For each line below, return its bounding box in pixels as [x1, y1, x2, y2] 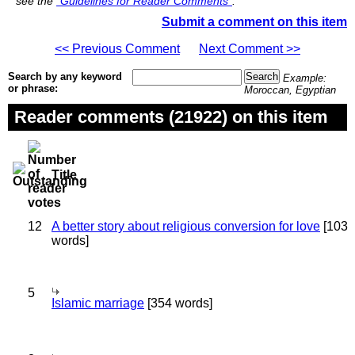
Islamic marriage [52, 296, 144, 310]
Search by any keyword [8, 71, 122, 82]
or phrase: [8, 82, 58, 94]
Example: [283, 72, 326, 84]
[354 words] [144, 296, 212, 310]
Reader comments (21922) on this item [14, 107, 328, 127]
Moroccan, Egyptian [244, 84, 336, 96]
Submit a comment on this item [162, 15, 347, 29]
